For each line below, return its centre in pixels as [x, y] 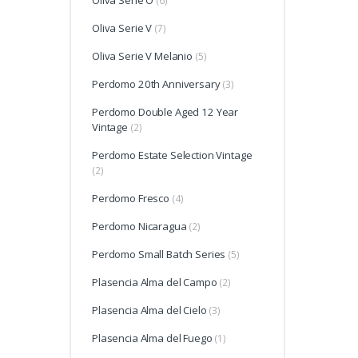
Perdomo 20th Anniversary [156, 84]
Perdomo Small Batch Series [159, 255]
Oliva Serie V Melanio [142, 56]
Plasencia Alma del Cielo [149, 310]
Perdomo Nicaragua [139, 227]
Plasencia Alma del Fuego [152, 338]
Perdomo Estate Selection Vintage [172, 155]
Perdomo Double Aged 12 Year [165, 112]
